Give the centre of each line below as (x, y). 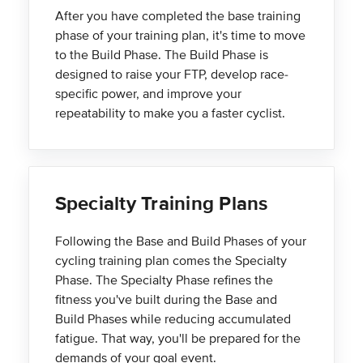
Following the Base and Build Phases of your (180, 242)
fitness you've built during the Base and (166, 300)
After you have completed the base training (177, 17)
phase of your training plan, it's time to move (180, 36)
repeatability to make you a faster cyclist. (170, 114)
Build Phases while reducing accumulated (173, 320)
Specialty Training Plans (161, 204)
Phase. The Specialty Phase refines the (164, 281)
